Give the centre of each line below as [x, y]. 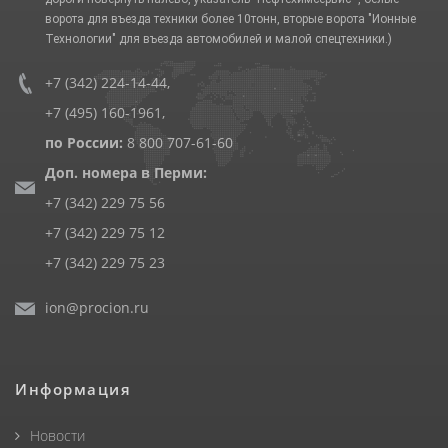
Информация [73, 388]
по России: [86, 142]
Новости [57, 435]
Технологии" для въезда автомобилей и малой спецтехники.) [218, 38]
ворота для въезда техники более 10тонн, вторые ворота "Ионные [230, 18]
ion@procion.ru [97, 307]
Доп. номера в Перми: [126, 172]
